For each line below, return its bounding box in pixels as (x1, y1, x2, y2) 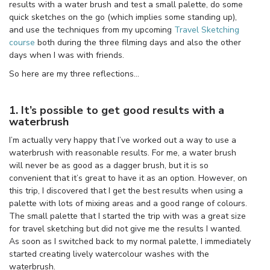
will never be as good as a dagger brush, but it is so (9, 159, 209, 171)
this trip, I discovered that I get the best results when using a (9, 184, 243, 196)
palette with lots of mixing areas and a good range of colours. (9, 197, 247, 209)
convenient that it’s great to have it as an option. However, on (9, 172, 247, 184)
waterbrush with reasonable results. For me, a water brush (9, 146, 236, 159)
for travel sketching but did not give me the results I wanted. (9, 222, 242, 234)
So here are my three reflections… (9, 67, 139, 80)
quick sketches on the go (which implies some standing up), (9, 11, 237, 23)
